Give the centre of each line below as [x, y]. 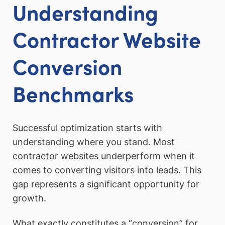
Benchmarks [73, 93]
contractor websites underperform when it [104, 156]
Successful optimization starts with [87, 128]
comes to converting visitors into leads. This [107, 170]
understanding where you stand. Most [94, 142]
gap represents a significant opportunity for [106, 184]
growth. [29, 198]
